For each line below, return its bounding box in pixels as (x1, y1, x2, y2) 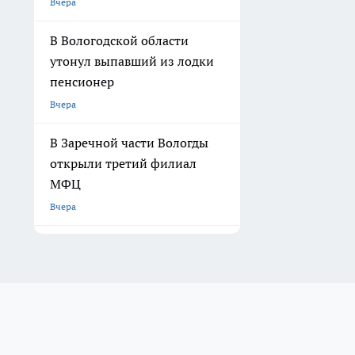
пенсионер (50, 74, 114, 90)
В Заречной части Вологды (50, 135, 208, 151)
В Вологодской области (50, 32, 189, 49)
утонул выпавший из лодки (50, 53, 214, 70)
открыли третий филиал (50, 155, 197, 172)
